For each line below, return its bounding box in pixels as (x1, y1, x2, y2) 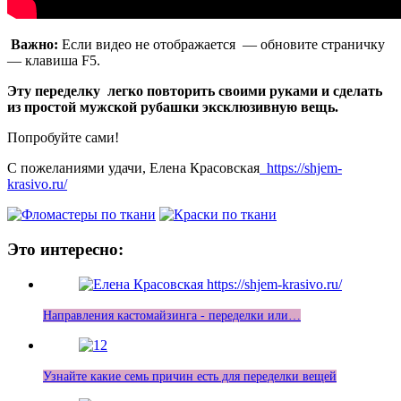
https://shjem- (260, 160, 342, 176)
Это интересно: (7, 239, 124, 259)
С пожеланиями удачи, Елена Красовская (7, 160, 260, 176)
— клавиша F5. (7, 53, 100, 69)
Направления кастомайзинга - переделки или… (43, 308, 301, 322)
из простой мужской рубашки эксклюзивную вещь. (7, 99, 338, 115)
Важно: (7, 37, 58, 53)
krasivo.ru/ (7, 176, 67, 192)
